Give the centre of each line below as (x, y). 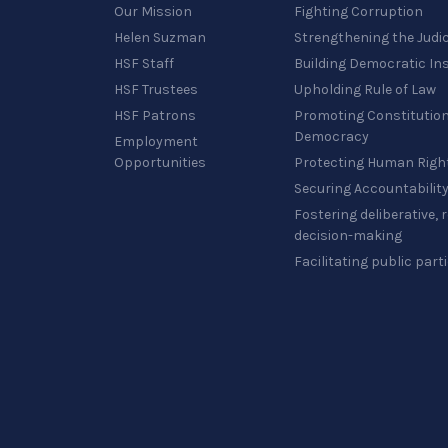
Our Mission (153, 11)
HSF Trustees (156, 89)
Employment (156, 141)
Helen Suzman (160, 37)
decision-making (348, 235)
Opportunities (160, 162)
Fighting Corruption (358, 11)
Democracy (331, 136)
